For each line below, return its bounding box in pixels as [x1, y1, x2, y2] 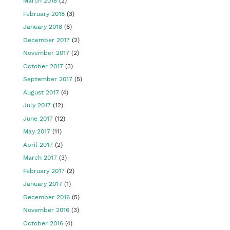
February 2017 [23, 167, 65, 175]
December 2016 [23, 193, 70, 201]
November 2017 [23, 49, 69, 56]
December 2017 [23, 36, 70, 44]
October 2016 [23, 219, 63, 227]
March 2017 [23, 154, 57, 161]
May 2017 [23, 128, 50, 135]
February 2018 [23, 10, 65, 17]
